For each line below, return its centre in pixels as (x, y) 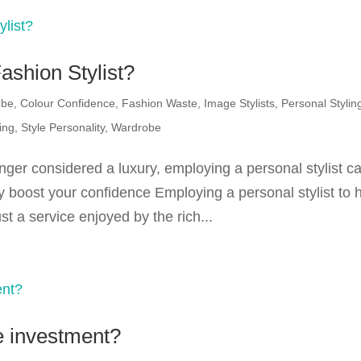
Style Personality (63, 127)
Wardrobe (137, 127)
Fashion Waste (160, 103)
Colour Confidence (68, 103)
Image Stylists (240, 103)
